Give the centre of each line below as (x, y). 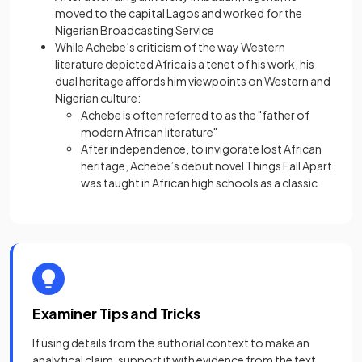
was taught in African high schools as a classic (199, 183)
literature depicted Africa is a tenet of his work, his (185, 64)
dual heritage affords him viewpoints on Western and (193, 81)
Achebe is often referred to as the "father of (195, 115)
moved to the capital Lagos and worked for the (179, 13)
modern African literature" (149, 132)
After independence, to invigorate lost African (201, 149)
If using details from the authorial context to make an (171, 343)
